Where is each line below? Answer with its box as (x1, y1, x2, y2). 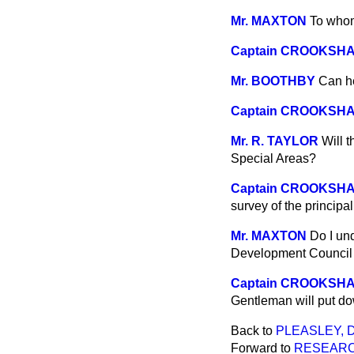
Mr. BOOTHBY (231, 74, 315, 88)
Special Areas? (231, 152, 316, 165)
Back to (231, 324, 276, 337)
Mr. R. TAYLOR (231, 134, 318, 148)
